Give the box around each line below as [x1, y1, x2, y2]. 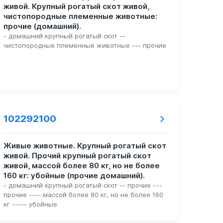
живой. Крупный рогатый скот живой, [3, 2, 150, 11]
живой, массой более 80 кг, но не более [3, 161, 160, 171]
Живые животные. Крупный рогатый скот [3, 141, 167, 151]
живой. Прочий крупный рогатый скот [3, 151, 152, 161]
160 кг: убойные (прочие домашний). [3, 171, 145, 181]
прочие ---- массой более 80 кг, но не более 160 [3, 191, 164, 199]
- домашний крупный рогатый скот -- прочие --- [3, 181, 162, 190]
